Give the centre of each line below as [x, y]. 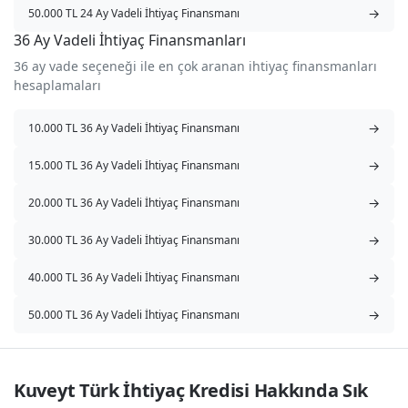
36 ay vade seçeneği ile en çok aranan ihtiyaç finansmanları [195, 66]
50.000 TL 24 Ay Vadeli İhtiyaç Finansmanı [134, 13]
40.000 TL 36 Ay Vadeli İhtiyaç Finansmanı [134, 277]
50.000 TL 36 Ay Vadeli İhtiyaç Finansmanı [134, 314]
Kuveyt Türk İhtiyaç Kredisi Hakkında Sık [191, 391]
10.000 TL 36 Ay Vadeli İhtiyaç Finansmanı [134, 127]
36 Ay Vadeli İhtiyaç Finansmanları [130, 41]
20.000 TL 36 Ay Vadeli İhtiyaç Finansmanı [134, 202]
